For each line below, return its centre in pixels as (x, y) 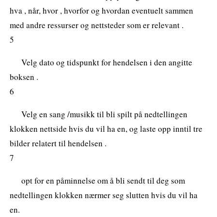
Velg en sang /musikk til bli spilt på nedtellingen (104, 114)
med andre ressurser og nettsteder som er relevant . (97, 25)
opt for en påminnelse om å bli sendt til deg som (103, 180)
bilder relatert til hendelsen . (58, 143)
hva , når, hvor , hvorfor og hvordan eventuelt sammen (101, 10)
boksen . (24, 77)
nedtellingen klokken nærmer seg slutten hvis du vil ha (104, 195)
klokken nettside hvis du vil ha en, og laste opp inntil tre (106, 128)
